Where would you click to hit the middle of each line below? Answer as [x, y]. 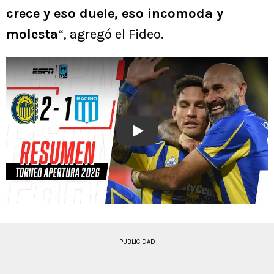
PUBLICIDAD [137, 242]
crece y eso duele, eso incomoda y [115, 14]
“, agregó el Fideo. [111, 35]
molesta [32, 35]
